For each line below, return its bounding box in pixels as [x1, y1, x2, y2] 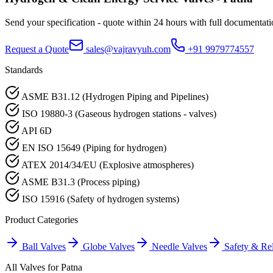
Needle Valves [152, 241, 207, 252]
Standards [5, 65, 43, 76]
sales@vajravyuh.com [83, 44, 171, 55]
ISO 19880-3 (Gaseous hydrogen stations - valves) [22, 108, 216, 119]
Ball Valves [22, 241, 66, 252]
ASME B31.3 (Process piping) [21, 177, 140, 188]
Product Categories [5, 214, 78, 225]
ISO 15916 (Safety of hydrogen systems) [22, 194, 179, 205]
